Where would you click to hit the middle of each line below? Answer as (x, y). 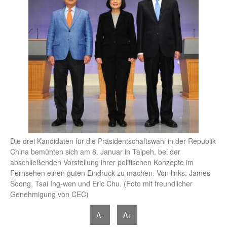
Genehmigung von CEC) (49, 194)
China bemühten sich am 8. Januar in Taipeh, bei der (95, 152)
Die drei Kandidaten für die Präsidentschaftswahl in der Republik (113, 141)
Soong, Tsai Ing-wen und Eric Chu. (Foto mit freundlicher (101, 184)
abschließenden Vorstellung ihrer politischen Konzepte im (102, 162)
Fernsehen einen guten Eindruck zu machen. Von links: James (110, 173)
